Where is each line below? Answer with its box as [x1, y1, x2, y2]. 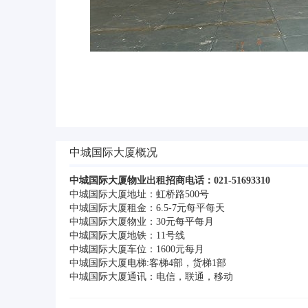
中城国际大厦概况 [69, 146, 157, 158]
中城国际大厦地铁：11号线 [69, 230, 185, 241]
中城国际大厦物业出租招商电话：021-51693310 [69, 175, 270, 186]
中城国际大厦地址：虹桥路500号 [69, 189, 209, 199]
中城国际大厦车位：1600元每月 [69, 244, 204, 254]
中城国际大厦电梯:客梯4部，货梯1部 [69, 258, 226, 268]
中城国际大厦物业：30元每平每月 [69, 217, 214, 227]
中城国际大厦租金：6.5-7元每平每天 [69, 203, 225, 213]
